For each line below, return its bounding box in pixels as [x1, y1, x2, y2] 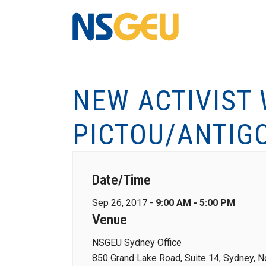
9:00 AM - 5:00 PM [156, 197, 235, 208]
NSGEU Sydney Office [92, 237, 182, 248]
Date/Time [92, 172, 151, 188]
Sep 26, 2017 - [92, 197, 156, 208]
